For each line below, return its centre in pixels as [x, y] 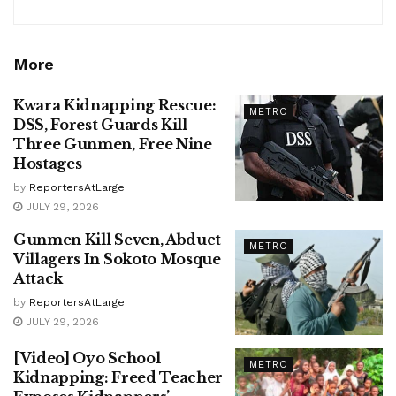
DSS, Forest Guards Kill [100, 124]
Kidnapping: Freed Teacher [118, 378]
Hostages [48, 163]
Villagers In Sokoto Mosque [117, 259]
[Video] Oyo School [87, 358]
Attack [38, 278]
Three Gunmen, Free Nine [113, 144]
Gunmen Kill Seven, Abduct [117, 239]
